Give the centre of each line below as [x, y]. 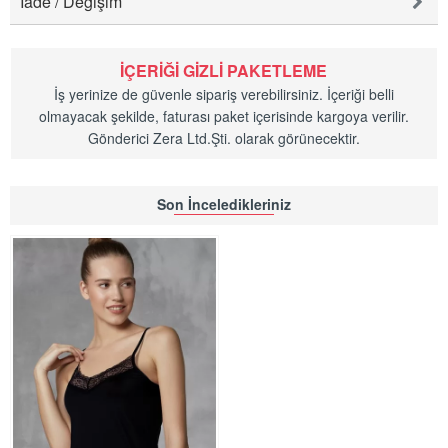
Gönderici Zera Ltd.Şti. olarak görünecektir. [223, 137]
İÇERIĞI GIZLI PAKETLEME [224, 70]
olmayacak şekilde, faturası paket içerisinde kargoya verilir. [223, 115]
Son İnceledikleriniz [224, 204]
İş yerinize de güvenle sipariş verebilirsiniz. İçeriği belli [223, 93]
